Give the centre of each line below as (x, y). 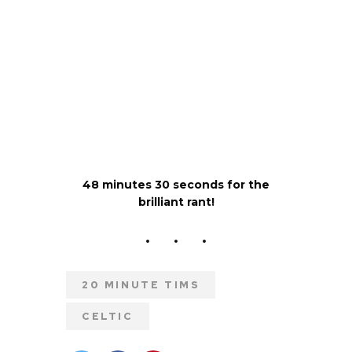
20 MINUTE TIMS (141, 284)
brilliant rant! (176, 202)
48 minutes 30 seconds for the (176, 184)
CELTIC (108, 316)
